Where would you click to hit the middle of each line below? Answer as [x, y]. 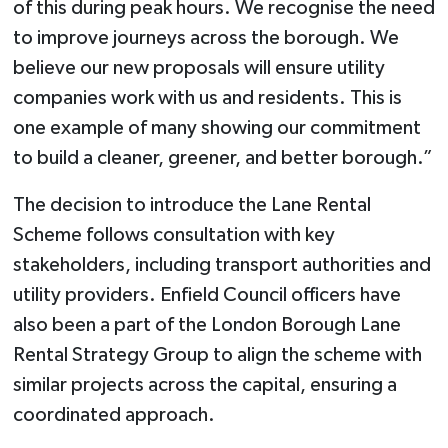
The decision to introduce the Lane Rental [191, 204]
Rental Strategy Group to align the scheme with [217, 354]
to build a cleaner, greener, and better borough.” [222, 157]
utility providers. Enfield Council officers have [206, 294]
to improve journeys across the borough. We [205, 37]
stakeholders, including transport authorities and [221, 264]
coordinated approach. [113, 414]
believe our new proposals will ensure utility [198, 67]
